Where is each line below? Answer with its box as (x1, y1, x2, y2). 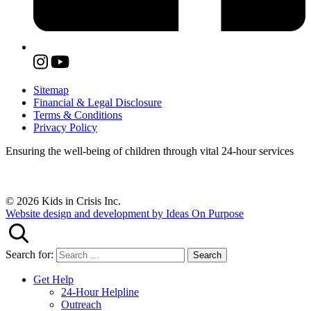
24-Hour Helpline (61, 286, 139, 299)
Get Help (33, 274, 74, 286)
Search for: (6, 249, 53, 261)
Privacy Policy (33, 121, 97, 134)
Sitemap (33, 84, 69, 96)
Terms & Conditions (33, 109, 122, 121)
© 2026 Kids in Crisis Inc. (6, 195, 121, 208)
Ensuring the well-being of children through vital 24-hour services (6, 145, 294, 158)
